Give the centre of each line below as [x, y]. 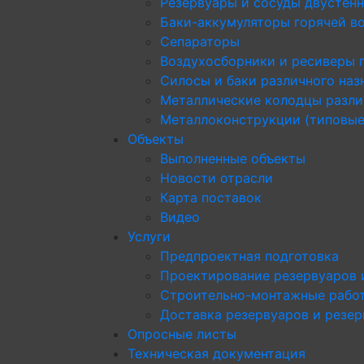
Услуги [149, 236]
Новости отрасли [217, 178]
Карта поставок [211, 197]
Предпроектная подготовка [249, 256]
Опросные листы [182, 334]
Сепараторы [200, 41]
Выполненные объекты [233, 158]
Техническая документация [217, 353]
